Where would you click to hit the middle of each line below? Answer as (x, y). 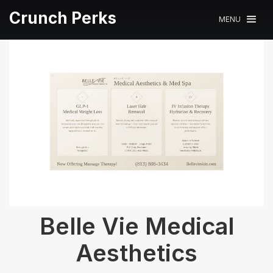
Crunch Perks (63, 18)
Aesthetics (136, 253)
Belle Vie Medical (136, 226)
